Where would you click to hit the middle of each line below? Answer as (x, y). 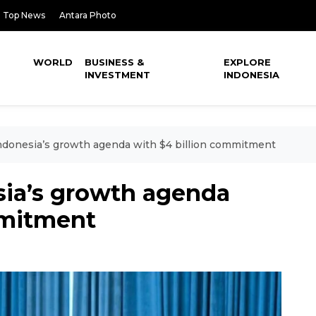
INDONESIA (252, 75)
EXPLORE (248, 62)
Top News (24, 15)
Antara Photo (88, 15)
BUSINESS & (115, 62)
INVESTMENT (118, 75)
